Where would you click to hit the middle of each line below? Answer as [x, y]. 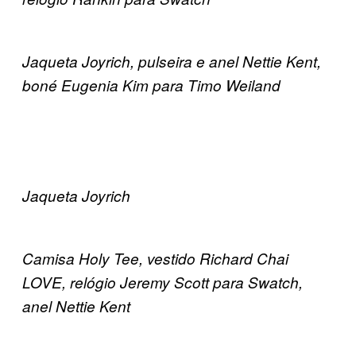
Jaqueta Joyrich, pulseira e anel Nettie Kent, [172, 61]
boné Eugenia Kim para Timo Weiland [151, 85]
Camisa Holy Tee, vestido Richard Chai [155, 258]
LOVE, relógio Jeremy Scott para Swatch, [163, 282]
